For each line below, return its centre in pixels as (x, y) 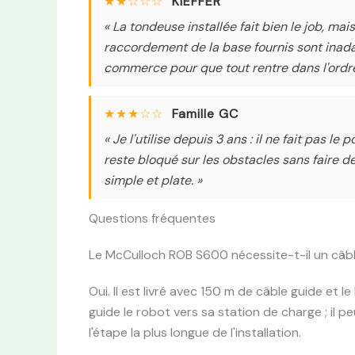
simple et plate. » (153, 180)
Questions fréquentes (152, 218)
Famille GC (205, 113)
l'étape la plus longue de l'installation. (195, 332)
